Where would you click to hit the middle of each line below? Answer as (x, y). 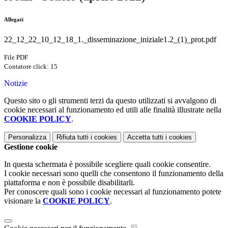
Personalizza (27, 137)
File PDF (16, 58)
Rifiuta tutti (73, 137)
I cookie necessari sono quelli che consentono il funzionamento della (114, 174)
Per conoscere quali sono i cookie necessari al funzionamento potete (113, 192)
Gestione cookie (31, 147)
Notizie (16, 83)
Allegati (14, 20)
